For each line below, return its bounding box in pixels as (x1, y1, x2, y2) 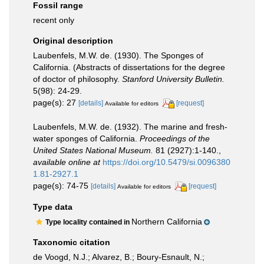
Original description (33, 36, 113, 45)
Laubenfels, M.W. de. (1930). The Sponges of (33, 51, 203, 60)
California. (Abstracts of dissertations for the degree (33, 62, 225, 72)
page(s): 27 (33, 98, 78, 107)
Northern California (131, 216, 202, 226)
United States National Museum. (33, 145, 153, 155)
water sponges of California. (33, 133, 140, 143)
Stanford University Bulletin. (122, 74, 225, 84)
